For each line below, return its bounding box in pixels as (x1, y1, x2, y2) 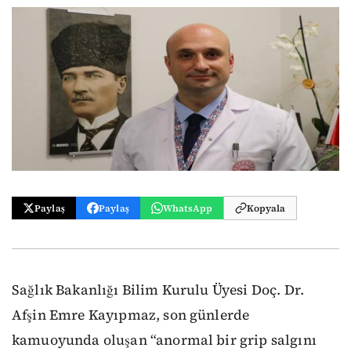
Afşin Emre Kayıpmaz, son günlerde (12, 306, 250, 324)
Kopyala (247, 201, 286, 215)
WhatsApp (162, 201, 213, 215)
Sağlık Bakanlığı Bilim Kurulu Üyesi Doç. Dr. (12, 280, 305, 299)
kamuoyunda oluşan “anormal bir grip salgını (12, 331, 317, 349)
